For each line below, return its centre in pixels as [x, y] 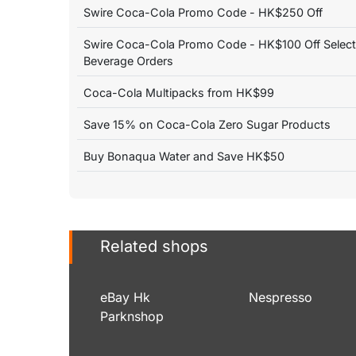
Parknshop [132, 316]
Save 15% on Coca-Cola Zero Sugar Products [207, 124]
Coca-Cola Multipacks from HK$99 [179, 92]
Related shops [154, 247]
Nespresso [280, 297]
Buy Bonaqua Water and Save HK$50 [184, 156]
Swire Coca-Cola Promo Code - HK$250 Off [203, 12]
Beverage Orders [128, 60]
